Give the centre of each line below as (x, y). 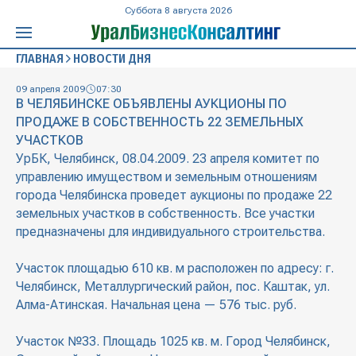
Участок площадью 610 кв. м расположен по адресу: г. (175, 269)
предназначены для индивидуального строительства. (170, 232)
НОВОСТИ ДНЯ (112, 59)
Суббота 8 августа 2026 (178, 10)
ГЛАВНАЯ (40, 59)
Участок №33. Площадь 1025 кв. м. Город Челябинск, (173, 342)
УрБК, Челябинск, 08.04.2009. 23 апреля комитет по (168, 159)
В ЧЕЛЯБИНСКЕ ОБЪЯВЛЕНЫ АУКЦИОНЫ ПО (151, 104)
